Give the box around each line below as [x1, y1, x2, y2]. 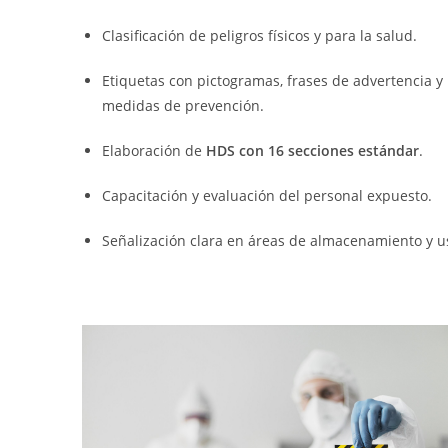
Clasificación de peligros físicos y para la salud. [102, 26, 417, 46]
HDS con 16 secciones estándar [206, 141, 419, 161]
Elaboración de [102, 141, 206, 161]
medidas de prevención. [102, 96, 264, 116]
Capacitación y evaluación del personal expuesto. [102, 186, 432, 206]
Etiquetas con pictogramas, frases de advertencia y [102, 71, 443, 91]
